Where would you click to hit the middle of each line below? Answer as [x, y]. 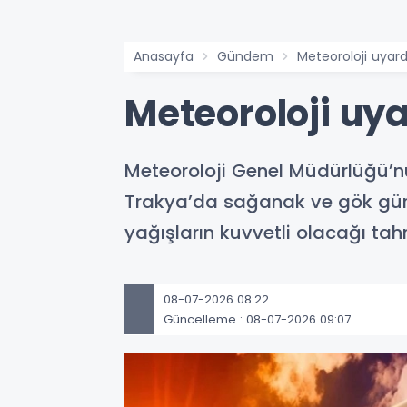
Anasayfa [164, 56]
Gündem [245, 56]
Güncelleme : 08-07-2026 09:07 [257, 319]
